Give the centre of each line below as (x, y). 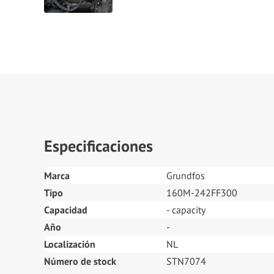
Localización (70, 244)
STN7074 (186, 261)
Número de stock (80, 261)
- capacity (186, 210)
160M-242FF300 (202, 193)
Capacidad (66, 210)
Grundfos (186, 176)
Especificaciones (98, 146)
